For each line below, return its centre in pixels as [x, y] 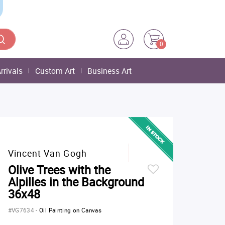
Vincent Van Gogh [47, 153]
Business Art [109, 71]
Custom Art [55, 71]
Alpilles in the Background [76, 182]
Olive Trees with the [59, 170]
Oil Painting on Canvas [71, 210]
